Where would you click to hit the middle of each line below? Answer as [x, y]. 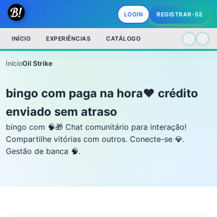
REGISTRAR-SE [179, 14]
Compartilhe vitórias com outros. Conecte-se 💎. [95, 139]
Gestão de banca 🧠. [43, 151]
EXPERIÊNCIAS [68, 39]
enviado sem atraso [62, 112]
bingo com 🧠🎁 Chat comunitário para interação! [96, 127]
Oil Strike [37, 63]
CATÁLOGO [123, 39]
